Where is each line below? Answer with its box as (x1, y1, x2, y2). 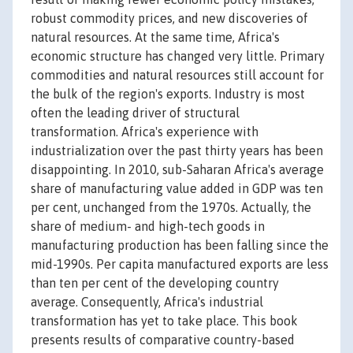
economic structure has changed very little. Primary (31, 49, 325, 64)
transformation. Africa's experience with (31, 124, 258, 139)
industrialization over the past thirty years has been (31, 143, 323, 158)
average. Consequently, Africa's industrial (31, 295, 263, 310)
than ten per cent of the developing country (31, 276, 279, 291)
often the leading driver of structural (31, 106, 240, 121)
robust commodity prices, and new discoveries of (31, 11, 308, 26)
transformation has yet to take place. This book (31, 314, 298, 329)
